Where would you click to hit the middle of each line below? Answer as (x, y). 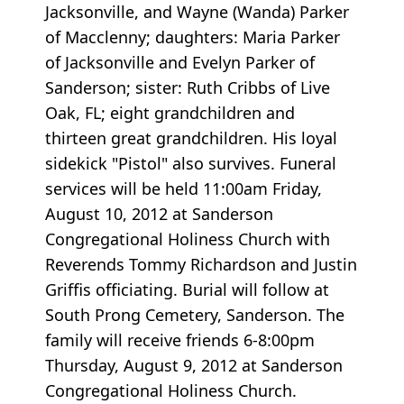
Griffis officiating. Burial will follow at (187, 290)
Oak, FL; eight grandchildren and (170, 113)
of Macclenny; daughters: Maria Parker (193, 37)
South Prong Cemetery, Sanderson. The (195, 315)
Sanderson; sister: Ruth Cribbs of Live (188, 88)
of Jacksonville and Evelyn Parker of (180, 63)
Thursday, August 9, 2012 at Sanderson (194, 366)
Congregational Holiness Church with (188, 239)
